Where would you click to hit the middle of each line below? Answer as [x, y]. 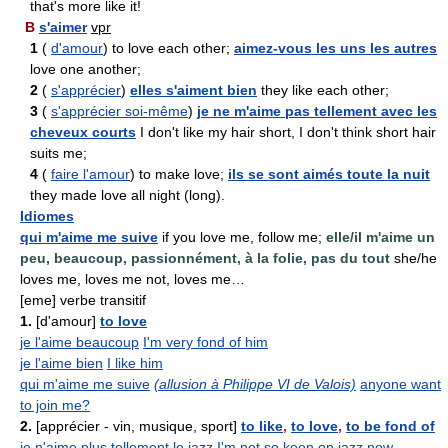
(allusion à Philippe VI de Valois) [255, 383]
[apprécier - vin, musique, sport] [134, 425]
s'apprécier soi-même [119, 110]
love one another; [85, 68]
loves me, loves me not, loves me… [132, 278]
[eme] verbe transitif [83, 299]
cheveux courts [83, 131]
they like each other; [323, 89]
